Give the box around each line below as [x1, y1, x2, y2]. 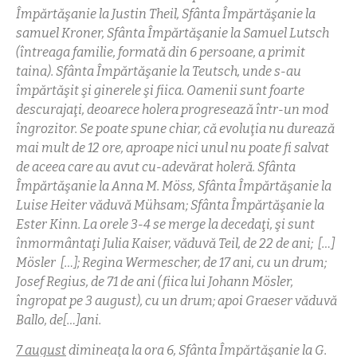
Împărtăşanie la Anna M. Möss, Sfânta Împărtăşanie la [16, 178, 331, 194]
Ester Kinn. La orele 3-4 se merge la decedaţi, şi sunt [16, 216, 315, 232]
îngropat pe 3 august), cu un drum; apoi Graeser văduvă [16, 292, 337, 308]
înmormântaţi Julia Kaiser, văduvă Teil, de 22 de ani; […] [16, 235, 337, 251]
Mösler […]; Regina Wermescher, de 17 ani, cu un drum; [16, 254, 327, 270]
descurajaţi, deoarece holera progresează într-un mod [16, 101, 328, 117]
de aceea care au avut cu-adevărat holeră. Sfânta [16, 159, 296, 175]
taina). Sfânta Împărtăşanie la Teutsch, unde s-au [16, 63, 301, 79]
